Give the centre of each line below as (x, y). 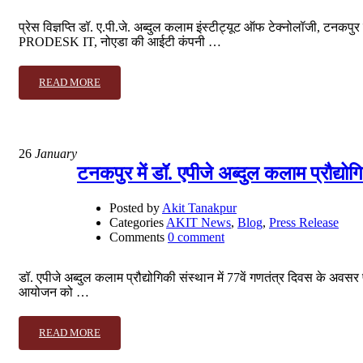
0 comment (196, 237)
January (54, 154)
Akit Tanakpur (199, 208)
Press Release (304, 223)
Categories (137, 223)
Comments (137, 237)
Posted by (135, 208)
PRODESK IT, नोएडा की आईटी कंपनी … (120, 42)
